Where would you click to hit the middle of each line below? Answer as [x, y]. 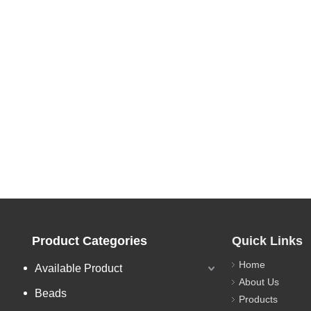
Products [258, 299]
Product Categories [90, 241]
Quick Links [267, 241]
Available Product [78, 268]
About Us [259, 281]
